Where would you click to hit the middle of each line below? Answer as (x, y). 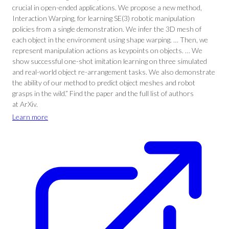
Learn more (30, 117)
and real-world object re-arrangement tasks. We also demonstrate (114, 72)
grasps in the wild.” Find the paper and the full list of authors (103, 93)
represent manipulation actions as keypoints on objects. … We (107, 50)
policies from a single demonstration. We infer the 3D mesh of (107, 29)
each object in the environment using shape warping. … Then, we (110, 40)
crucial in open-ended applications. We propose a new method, (107, 7)
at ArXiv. (25, 104)
